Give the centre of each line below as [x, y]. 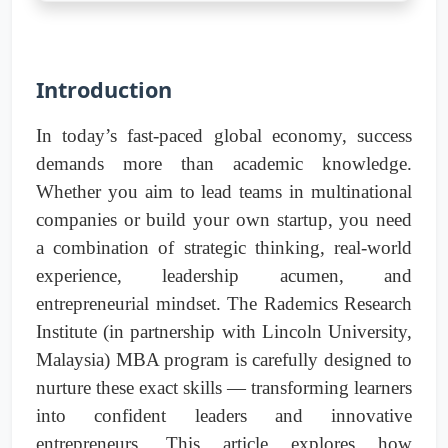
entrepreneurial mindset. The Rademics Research [224, 304]
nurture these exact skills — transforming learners [224, 388]
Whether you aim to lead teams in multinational [224, 192]
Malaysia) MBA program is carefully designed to [224, 360]
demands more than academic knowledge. [224, 164]
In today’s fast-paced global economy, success [224, 136]
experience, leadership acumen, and [224, 276]
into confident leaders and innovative [224, 416]
